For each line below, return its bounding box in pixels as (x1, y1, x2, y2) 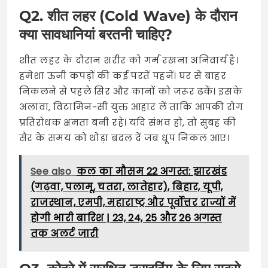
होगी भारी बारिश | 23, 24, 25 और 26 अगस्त (31, 211, 222, 226)
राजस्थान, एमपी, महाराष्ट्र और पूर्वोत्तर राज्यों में (31, 196, 236, 210)
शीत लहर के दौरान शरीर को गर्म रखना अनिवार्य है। (19, 54, 239, 67)
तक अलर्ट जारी (31, 227, 99, 241)
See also (31, 165, 72, 179)
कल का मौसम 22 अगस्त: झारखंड (77, 165, 227, 179)
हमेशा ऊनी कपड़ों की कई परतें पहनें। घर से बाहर (19, 69, 227, 83)
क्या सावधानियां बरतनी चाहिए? (19, 26, 172, 44)
